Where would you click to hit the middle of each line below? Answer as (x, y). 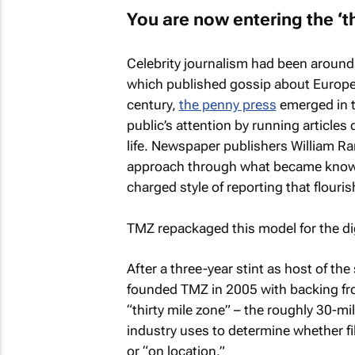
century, (153, 105)
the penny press (227, 105)
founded (153, 289)
